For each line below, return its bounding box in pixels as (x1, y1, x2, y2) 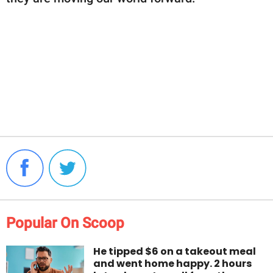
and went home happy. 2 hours (93, 256, 252, 271)
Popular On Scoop (6, 214, 124, 232)
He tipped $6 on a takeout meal (93, 244, 257, 258)
